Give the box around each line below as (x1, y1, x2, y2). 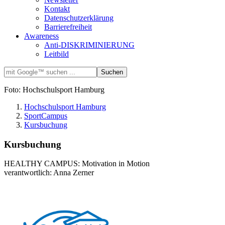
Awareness (24, 31, 59, 40)
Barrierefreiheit (44, 22, 92, 31)
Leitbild (44, 49, 69, 58)
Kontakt (44, 4, 70, 13)
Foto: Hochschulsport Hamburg (4, 85, 104, 94)
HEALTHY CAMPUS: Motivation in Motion (4, 159, 150, 168)
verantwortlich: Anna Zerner (4, 168, 94, 177)
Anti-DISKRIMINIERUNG (44, 40, 135, 49)
